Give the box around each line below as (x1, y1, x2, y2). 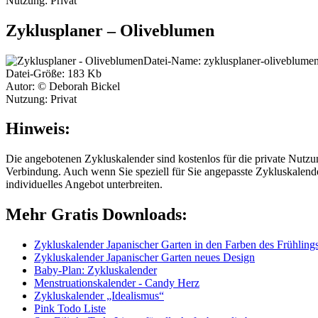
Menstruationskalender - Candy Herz (34, 277, 199, 290)
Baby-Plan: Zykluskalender (34, 264, 157, 277)
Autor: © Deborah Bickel (6, 79, 120, 92)
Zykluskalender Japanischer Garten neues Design (34, 251, 255, 264)
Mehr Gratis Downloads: (6, 205, 187, 224)
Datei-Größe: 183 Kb (6, 67, 102, 79)
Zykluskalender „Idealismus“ (34, 290, 164, 302)
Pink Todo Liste (34, 302, 106, 315)
